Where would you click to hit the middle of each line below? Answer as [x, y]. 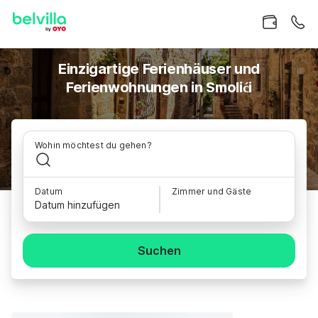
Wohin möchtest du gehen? [93, 145]
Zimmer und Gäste [212, 191]
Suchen [159, 251]
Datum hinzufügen [77, 205]
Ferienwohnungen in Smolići [159, 87]
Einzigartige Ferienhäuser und [159, 69]
